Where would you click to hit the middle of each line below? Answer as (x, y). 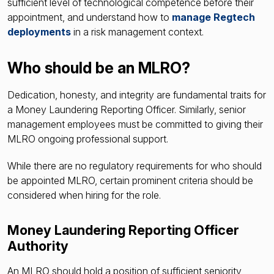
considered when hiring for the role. (84, 195)
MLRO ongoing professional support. (88, 139)
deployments (39, 31)
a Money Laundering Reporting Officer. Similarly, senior (127, 110)
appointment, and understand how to (90, 17)
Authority (38, 246)
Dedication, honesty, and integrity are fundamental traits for (137, 95)
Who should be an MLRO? (99, 68)
